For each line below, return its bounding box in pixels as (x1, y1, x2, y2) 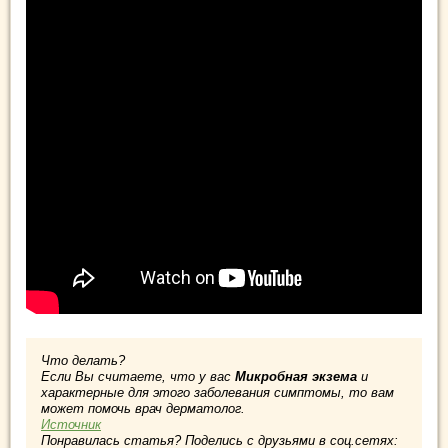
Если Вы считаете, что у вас (41, 368, 235, 384)
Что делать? (41, 352, 125, 368)
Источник (41, 416, 101, 432)
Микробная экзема (235, 368, 357, 384)
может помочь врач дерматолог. (41, 400, 245, 416)
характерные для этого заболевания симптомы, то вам (41, 384, 394, 400)
